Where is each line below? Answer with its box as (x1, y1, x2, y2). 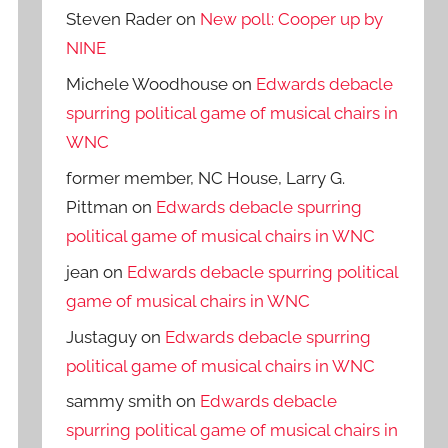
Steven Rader (66, 9, 173, 30)
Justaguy (66, 326, 138, 347)
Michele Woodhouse (66, 74, 229, 95)
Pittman (66, 197, 129, 218)
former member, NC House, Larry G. (66, 168, 346, 189)
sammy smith (66, 391, 173, 412)
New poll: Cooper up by (200, 9, 384, 30)
